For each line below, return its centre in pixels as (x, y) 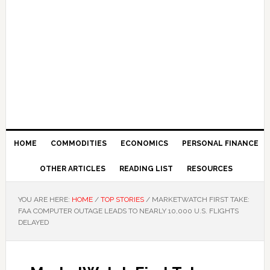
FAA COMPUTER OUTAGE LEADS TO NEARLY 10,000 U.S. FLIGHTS (128, 211)
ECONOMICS (144, 143)
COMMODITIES (78, 143)
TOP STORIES (122, 199)
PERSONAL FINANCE (220, 143)
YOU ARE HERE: (45, 199)
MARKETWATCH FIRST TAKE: (199, 199)
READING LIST (146, 169)
